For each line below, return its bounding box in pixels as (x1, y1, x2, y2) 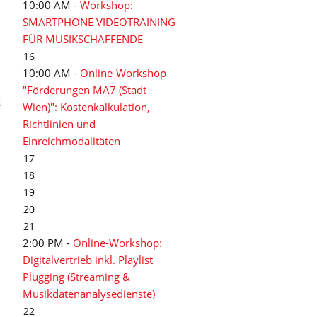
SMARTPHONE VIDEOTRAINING (23, 15, 175, 29)
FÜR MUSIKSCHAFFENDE (23, 32, 143, 46)
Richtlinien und (23, 117, 96, 131)
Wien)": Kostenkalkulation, (23, 100, 150, 114)
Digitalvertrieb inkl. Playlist (23, 253, 153, 267)
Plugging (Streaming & (23, 270, 130, 284)
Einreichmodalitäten (23, 134, 120, 148)
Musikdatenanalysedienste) (23, 287, 155, 301)
